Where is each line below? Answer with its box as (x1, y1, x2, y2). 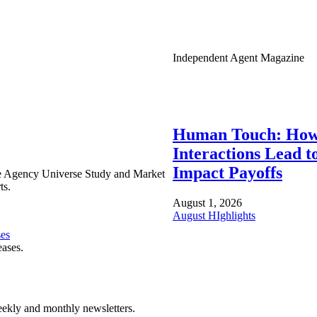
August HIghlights (173, 209, 255, 222)
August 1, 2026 (173, 197, 242, 209)
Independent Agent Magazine (173, 52, 304, 64)
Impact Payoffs (173, 163, 282, 183)
